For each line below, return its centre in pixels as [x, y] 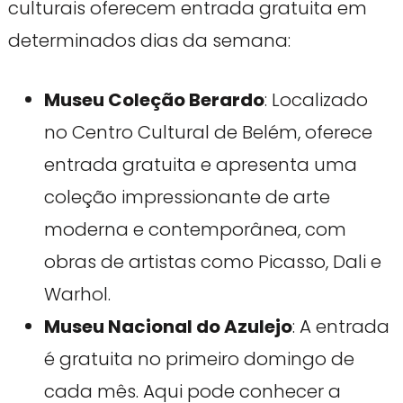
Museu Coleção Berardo [154, 100]
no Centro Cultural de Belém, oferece [208, 133]
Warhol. [77, 295]
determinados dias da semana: [149, 41]
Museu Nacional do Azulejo [168, 327]
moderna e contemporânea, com [195, 230]
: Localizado [316, 100]
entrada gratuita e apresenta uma [200, 165]
